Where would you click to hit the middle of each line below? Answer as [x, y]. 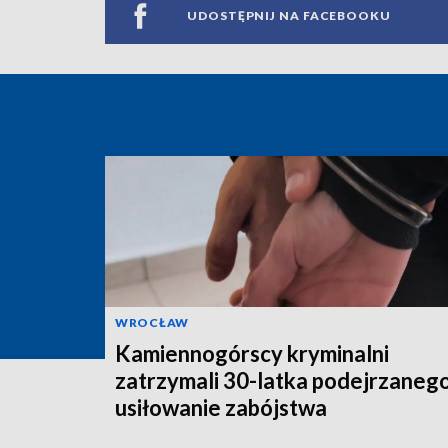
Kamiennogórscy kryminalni [252, 353]
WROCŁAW [152, 322]
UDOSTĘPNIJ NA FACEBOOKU [289, 15]
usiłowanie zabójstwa [221, 407]
